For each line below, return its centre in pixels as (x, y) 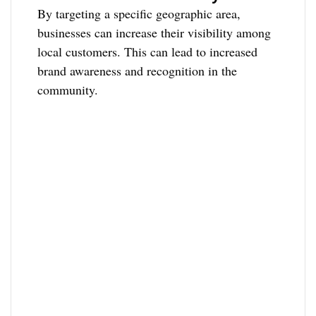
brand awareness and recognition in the (138, 70)
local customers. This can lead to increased (148, 51)
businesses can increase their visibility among (154, 32)
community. (68, 89)
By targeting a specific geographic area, (139, 13)
